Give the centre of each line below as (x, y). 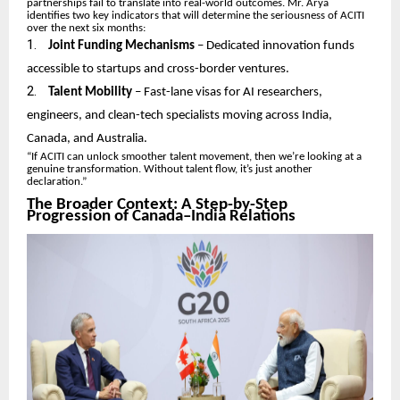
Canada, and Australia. (87, 139)
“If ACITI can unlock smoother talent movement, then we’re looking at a (194, 157)
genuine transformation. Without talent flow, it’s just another (170, 170)
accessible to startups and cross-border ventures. (158, 70)
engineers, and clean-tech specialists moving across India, (179, 116)
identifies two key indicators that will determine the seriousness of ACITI (196, 16)
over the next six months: (86, 29)
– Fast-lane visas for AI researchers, (227, 93)
